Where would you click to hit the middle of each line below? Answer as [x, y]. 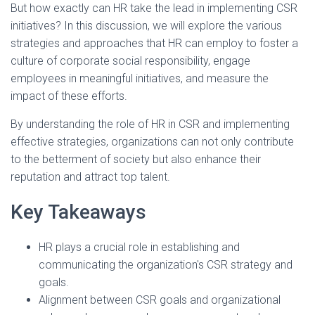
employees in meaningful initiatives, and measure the [140, 78]
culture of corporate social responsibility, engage [130, 61]
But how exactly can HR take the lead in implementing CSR [154, 8]
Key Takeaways [78, 212]
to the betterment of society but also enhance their [136, 159]
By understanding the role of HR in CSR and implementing [150, 124]
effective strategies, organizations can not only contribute [152, 142]
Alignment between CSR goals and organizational [160, 300]
